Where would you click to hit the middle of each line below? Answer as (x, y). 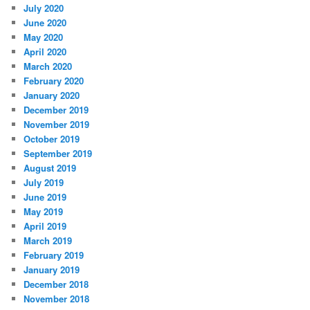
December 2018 (56, 284)
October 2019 (52, 138)
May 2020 (44, 37)
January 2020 (52, 95)
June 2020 (45, 22)
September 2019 (58, 153)
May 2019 (44, 211)
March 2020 (48, 66)
